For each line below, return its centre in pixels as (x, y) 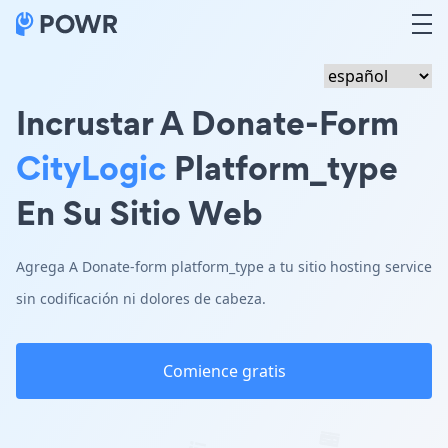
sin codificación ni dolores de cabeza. (141, 298)
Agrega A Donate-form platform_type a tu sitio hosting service (224, 266)
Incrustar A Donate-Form (207, 122)
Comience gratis (224, 371)
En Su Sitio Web (139, 212)
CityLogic (91, 167)
